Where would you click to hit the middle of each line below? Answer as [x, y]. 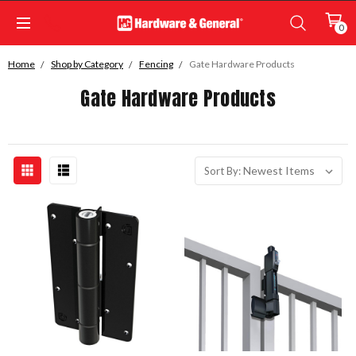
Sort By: [222, 170]
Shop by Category [87, 64]
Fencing [156, 64]
